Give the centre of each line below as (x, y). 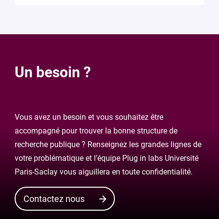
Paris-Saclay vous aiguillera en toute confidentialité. (104, 172)
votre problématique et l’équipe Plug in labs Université (107, 158)
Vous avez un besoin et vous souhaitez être (89, 117)
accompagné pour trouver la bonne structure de (96, 131)
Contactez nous (54, 199)
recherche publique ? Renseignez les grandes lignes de (108, 145)
